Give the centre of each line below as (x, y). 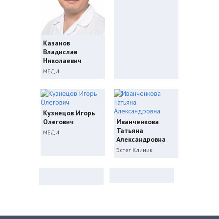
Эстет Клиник (134, 150)
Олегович (58, 122)
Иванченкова (138, 122)
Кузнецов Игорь (69, 113)
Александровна (141, 140)
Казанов (56, 43)
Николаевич (62, 61)
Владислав (60, 52)
